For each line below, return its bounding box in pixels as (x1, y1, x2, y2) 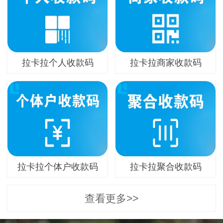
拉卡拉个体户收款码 (17, 161, 98, 172)
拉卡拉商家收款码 (129, 58, 202, 68)
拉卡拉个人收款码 (21, 58, 94, 68)
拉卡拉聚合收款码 (129, 161, 202, 172)
